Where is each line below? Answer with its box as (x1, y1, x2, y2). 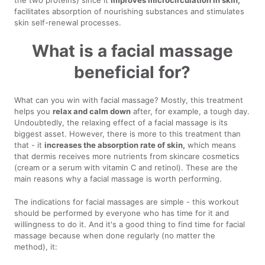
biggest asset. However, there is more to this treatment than (14, 128, 241, 138)
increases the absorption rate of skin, (44, 140, 186, 150)
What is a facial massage (31, 40, 233, 61)
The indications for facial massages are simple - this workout (14, 196, 240, 206)
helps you (14, 106, 53, 116)
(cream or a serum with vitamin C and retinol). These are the (14, 162, 238, 172)
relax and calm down (53, 106, 131, 116)
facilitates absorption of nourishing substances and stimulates (14, 6, 245, 16)
